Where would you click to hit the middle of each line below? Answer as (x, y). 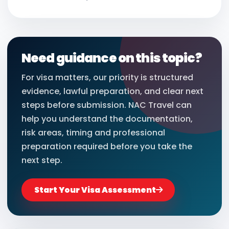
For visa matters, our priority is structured (107, 78)
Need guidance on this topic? (112, 58)
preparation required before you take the (107, 147)
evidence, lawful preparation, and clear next (112, 91)
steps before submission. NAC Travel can (107, 105)
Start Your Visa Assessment (95, 190)
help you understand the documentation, (107, 119)
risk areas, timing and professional (93, 133)
